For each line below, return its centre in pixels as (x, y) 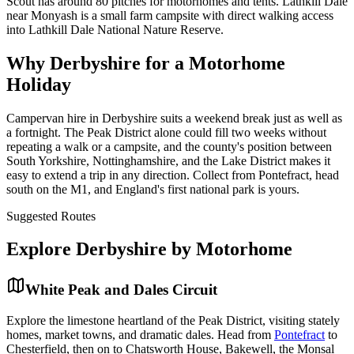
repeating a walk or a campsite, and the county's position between (169, 146)
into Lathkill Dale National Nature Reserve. (115, 29)
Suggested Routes (51, 216)
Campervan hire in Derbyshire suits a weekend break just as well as (174, 118)
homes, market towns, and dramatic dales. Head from (140, 335)
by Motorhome (230, 249)
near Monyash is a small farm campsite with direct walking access (170, 15)
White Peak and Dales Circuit (121, 290)
